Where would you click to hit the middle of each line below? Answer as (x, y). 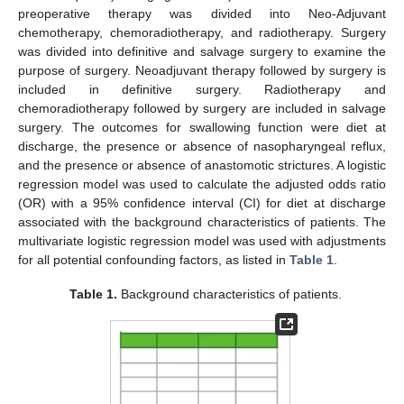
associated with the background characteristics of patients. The (202, 222)
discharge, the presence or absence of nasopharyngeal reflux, (202, 147)
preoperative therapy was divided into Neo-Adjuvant (202, 14)
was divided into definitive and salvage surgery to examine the (202, 52)
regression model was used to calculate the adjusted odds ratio (202, 184)
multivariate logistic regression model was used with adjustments (202, 241)
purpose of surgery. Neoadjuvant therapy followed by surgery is (202, 71)
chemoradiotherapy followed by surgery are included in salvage (202, 109)
